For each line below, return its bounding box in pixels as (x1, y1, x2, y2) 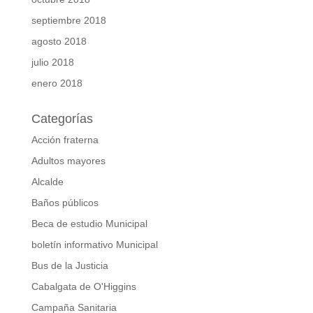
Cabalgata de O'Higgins (31, 281, 136, 293)
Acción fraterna (31, 134, 99, 146)
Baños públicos (31, 197, 99, 209)
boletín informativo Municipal (31, 239, 158, 251)
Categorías (31, 112, 93, 126)
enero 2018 (31, 78, 82, 89)
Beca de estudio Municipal (31, 218, 147, 230)
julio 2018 (31, 57, 74, 68)
